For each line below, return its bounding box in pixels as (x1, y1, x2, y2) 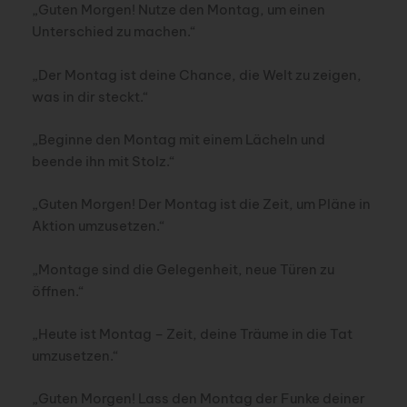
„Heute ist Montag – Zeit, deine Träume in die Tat (31, 325, 352, 342)
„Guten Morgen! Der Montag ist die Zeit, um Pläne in (31, 195, 371, 213)
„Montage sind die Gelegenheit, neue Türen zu (31, 260, 334, 278)
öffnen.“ (31, 282, 84, 300)
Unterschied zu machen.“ (31, 23, 196, 41)
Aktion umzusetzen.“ (31, 217, 165, 235)
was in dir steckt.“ (31, 87, 149, 105)
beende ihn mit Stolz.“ (31, 152, 175, 170)
